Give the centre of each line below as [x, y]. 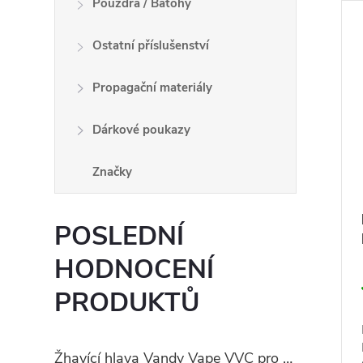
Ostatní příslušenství [151, 45]
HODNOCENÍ [135, 269]
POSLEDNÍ [120, 236]
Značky [113, 172]
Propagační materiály [153, 88]
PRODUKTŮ [127, 303]
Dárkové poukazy [142, 130]
